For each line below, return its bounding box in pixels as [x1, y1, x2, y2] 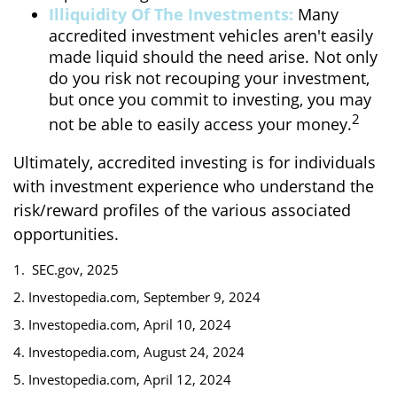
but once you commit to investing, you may [49, 89, 371, 110]
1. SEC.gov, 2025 [13, 261, 119, 278]
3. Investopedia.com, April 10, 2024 [13, 315, 231, 333]
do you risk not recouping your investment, [49, 67, 370, 89]
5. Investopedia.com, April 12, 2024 [13, 370, 231, 388]
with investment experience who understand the [13, 175, 374, 197]
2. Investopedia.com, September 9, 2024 [13, 288, 261, 306]
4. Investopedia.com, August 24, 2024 [13, 343, 245, 361]
